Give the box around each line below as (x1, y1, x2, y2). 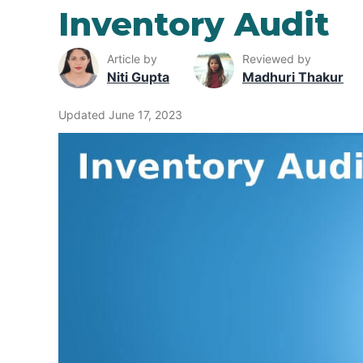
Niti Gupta (107, 68, 169, 85)
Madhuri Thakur (242, 68, 344, 85)
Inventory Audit (58, 4, 330, 44)
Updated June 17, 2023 (58, 108, 182, 122)
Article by (107, 51, 157, 66)
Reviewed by (242, 51, 311, 66)
